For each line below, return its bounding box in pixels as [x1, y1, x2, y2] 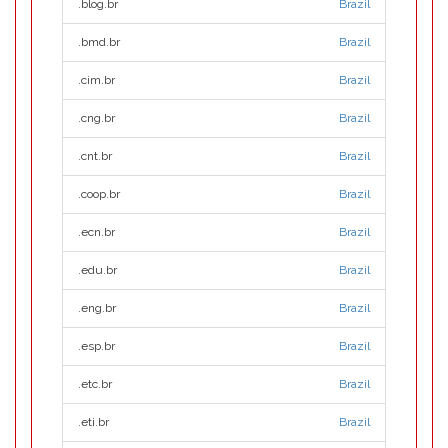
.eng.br [78, 301, 116, 315]
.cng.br [78, 111, 115, 125]
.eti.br [78, 415, 109, 429]
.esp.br [78, 339, 115, 353]
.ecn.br [78, 225, 115, 239]
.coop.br [78, 187, 120, 201]
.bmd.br [78, 35, 120, 49]
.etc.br [78, 377, 112, 391]
